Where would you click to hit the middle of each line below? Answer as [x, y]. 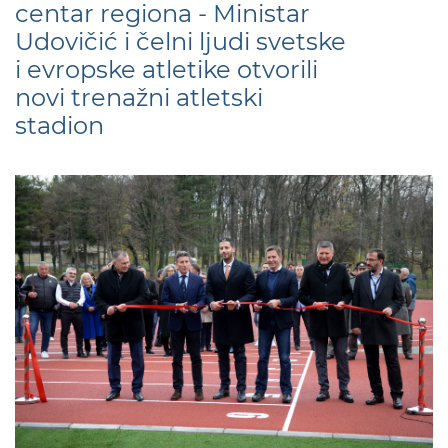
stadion [65, 125]
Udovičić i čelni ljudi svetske [180, 41]
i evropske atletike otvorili [166, 69]
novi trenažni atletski [139, 97]
